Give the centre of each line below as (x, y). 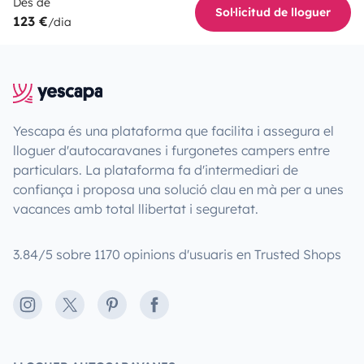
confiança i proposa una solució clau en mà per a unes (178, 189)
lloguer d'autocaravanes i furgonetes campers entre (171, 150)
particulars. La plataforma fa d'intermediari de (156, 169)
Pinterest (130, 305)
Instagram (52, 305)
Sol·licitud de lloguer (273, 12)
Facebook (176, 305)
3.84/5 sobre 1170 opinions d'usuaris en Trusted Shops (177, 254)
